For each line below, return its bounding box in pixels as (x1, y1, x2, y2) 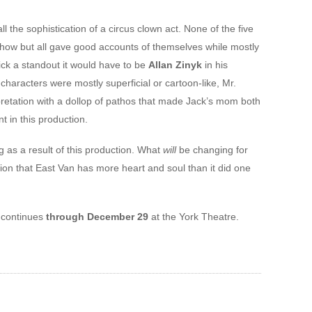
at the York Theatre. (148, 211, 239, 222)
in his (201, 59, 228, 70)
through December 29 (45, 211, 148, 222)
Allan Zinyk (148, 59, 202, 70)
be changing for (175, 144, 248, 155)
